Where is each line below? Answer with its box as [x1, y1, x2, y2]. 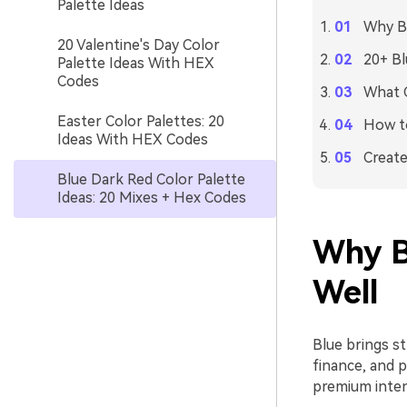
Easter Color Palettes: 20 [57, 113, 224, 130]
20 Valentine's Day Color [57, 36, 220, 54]
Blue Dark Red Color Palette [57, 171, 245, 188]
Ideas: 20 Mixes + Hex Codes [57, 189, 246, 206]
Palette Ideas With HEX [57, 55, 214, 72]
